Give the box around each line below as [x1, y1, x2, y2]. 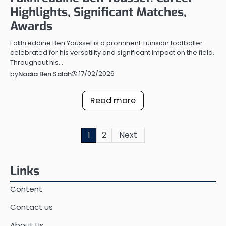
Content [10, 183, 42, 194]
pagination [10, 146, 69, 162]
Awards [10, 18, 52, 34]
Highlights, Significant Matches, [10, 4, 187, 20]
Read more [90, 94, 136, 106]
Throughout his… [10, 57, 63, 67]
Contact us [10, 201, 53, 212]
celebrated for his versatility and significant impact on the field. [10, 47, 214, 58]
